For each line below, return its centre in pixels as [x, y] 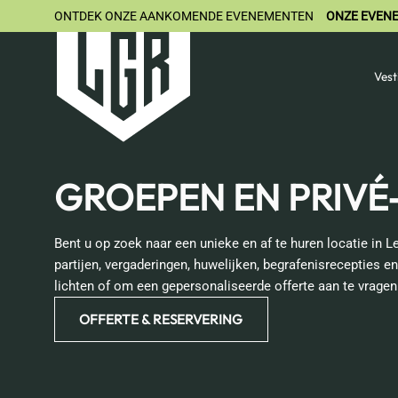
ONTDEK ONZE [96, 16]
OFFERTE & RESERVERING [161, 320]
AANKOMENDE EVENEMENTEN [226, 16]
